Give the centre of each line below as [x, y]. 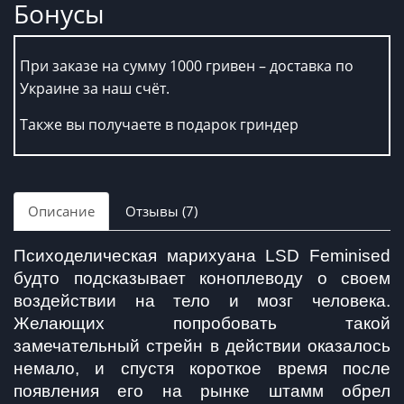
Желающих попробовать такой [202, 323]
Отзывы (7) [161, 211]
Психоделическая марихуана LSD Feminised [202, 255]
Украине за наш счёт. [95, 88]
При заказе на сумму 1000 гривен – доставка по [187, 65]
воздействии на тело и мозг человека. [202, 300]
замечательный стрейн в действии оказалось [202, 345]
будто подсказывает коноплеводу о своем [202, 278]
